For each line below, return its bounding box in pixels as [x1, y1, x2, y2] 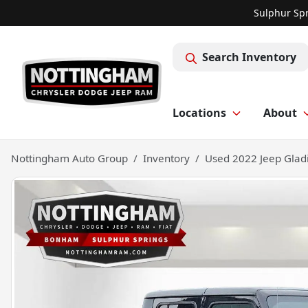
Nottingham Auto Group [11, 151, 128, 165]
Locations [173, 105, 226, 120]
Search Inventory [202, 49, 296, 65]
